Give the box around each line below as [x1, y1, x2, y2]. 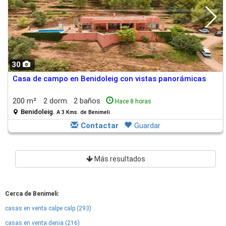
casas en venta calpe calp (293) [5, 205, 91, 212]
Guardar [134, 121, 160, 130]
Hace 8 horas [115, 98, 151, 105]
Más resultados [92, 155, 145, 163]
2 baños [74, 96, 102, 105]
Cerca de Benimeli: [5, 190, 59, 197]
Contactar [81, 121, 119, 130]
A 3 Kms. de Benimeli [56, 109, 110, 116]
